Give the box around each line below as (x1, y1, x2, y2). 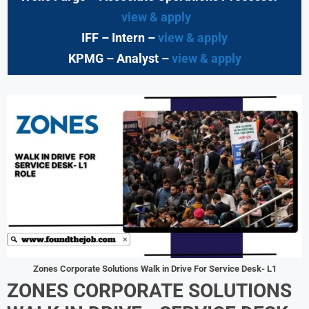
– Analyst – (106, 50, 172, 66)
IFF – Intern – (81, 30, 158, 45)
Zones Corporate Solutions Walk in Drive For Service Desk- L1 (32, 263, 277, 274)
